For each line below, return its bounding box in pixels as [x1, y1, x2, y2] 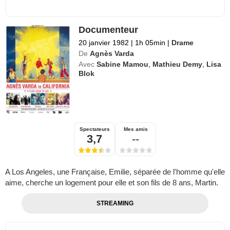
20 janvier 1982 [79, 39, 129, 47]
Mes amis [123, 126, 148, 132]
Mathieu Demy [152, 60, 203, 69]
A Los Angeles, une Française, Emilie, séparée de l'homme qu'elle [5, 167, 225, 177]
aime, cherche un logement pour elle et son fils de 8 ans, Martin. [5, 178, 218, 187]
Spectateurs [79, 126, 110, 132]
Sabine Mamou [97, 60, 149, 69]
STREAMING [96, 200, 133, 207]
